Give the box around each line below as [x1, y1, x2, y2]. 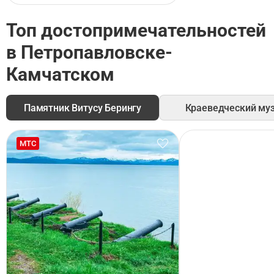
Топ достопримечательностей [6, 20, 266, 41]
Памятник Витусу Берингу [23, 102, 142, 114]
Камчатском [6, 64, 114, 85]
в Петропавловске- [6, 42, 172, 63]
